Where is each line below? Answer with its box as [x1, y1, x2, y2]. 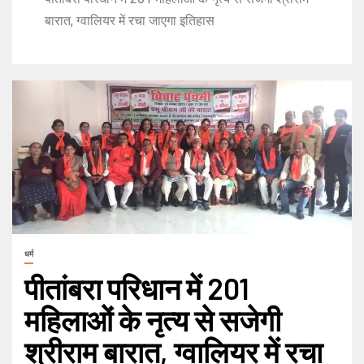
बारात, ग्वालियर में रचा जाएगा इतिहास [45, 13, 214, 29]
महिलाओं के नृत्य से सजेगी [24, 301, 281, 337]
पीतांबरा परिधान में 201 [24, 270, 249, 305]
